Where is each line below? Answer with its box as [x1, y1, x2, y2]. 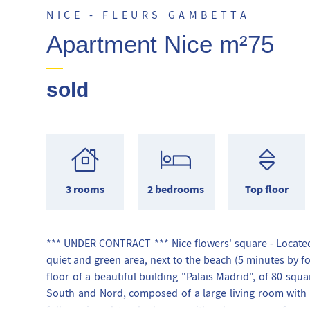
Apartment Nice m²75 [46, 30, 275, 57]
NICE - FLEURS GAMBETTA [46, 8, 250, 22]
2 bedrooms [147, 182, 205, 197]
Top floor [245, 182, 289, 197]
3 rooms [65, 182, 104, 197]
